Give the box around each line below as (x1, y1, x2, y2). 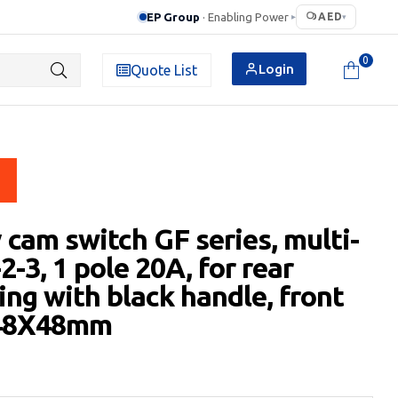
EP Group (147, 10, 201, 23)
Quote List (130, 61, 197, 78)
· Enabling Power (203, 10, 290, 23)
